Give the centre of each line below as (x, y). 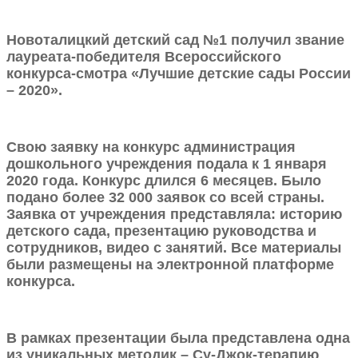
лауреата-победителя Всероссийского (144, 57)
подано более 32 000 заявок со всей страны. (165, 198)
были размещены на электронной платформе (170, 265)
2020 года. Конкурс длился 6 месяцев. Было (164, 181)
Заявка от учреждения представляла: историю (174, 215)
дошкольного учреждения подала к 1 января (167, 164)
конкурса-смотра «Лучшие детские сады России (179, 74)
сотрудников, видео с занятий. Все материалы (174, 248)
